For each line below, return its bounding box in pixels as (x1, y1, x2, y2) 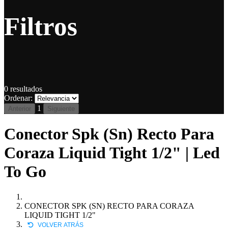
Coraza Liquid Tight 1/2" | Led (4, 144, 220, 162)
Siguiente (47, 105, 75, 112)
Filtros (4, 11, 77, 41)
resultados (8, 84, 42, 93)
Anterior (8, 105, 31, 112)
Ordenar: (4, 94, 33, 102)
